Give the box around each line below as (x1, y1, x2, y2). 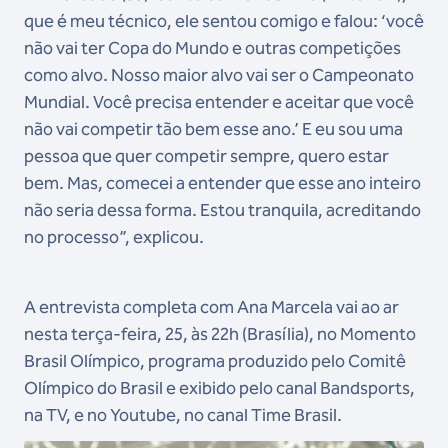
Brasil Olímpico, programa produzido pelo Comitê (24, 350, 406, 373)
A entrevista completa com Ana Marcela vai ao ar (24, 296, 399, 319)
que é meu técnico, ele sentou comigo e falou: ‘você (24, 10, 424, 33)
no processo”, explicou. (24, 226, 207, 249)
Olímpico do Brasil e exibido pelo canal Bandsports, (24, 377, 415, 400)
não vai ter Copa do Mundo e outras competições (24, 37, 401, 60)
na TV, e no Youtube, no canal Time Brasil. (24, 404, 345, 427)
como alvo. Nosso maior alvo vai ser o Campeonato (24, 64, 414, 87)
